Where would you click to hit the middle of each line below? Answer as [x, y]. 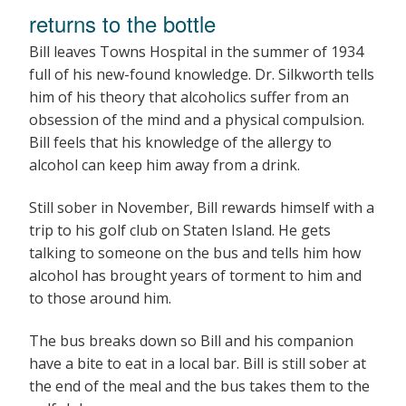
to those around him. [100, 298]
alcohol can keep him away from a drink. [164, 164]
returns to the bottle [122, 23]
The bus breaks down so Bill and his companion [191, 340]
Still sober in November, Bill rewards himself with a [202, 207]
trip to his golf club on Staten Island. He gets [180, 230]
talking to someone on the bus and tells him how [195, 252]
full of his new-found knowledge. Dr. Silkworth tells [202, 74]
